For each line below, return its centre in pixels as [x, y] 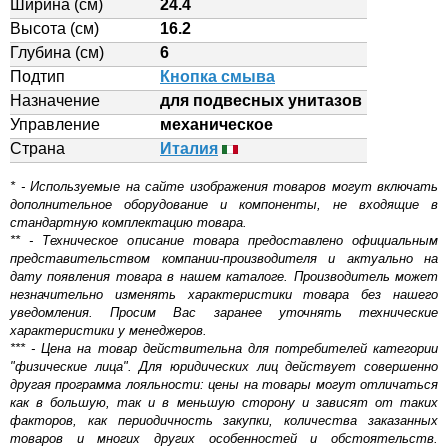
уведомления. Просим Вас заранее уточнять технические [224, 312]
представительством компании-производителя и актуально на [224, 258]
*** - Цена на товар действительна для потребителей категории [224, 348]
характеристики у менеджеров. [108, 330]
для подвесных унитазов [261, 100]
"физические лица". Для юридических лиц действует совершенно [224, 366]
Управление [55, 124]
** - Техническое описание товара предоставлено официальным [224, 240]
